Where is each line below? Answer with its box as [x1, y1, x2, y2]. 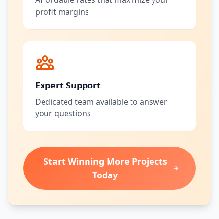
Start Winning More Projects [43, 155, 167, 167]
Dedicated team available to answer [35, 96, 167, 107]
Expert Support [35, 79, 101, 91]
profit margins [35, 6, 89, 17]
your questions [35, 108, 91, 119]
